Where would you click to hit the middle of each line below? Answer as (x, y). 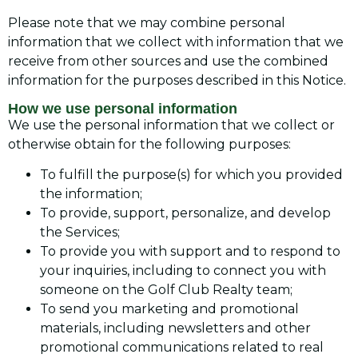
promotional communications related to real (182, 348)
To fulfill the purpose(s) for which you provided (191, 175)
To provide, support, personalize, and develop (185, 213)
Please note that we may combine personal (147, 22)
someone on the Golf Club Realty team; (166, 290)
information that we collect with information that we (176, 42)
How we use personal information (123, 108)
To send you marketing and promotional (169, 309)
